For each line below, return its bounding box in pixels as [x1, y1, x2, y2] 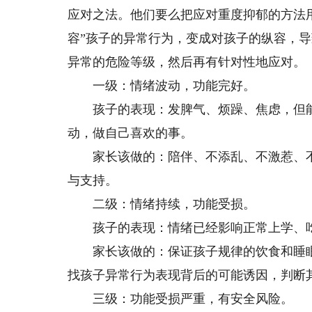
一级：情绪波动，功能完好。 [68, 79, 256, 93]
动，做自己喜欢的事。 [68, 126, 194, 140]
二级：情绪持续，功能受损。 [68, 197, 256, 211]
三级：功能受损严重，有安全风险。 [68, 292, 294, 306]
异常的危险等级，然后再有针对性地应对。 [68, 55, 306, 69]
